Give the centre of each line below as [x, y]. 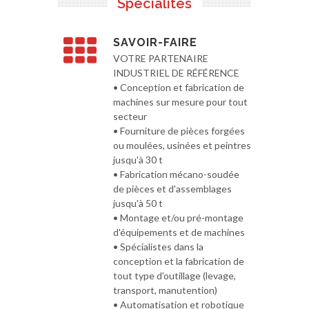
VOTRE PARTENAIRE [161, 58]
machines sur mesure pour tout [180, 102]
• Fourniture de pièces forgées [179, 131]
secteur [130, 116]
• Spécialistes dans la [158, 247]
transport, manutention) [165, 290]
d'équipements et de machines [179, 232]
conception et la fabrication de [179, 261]
